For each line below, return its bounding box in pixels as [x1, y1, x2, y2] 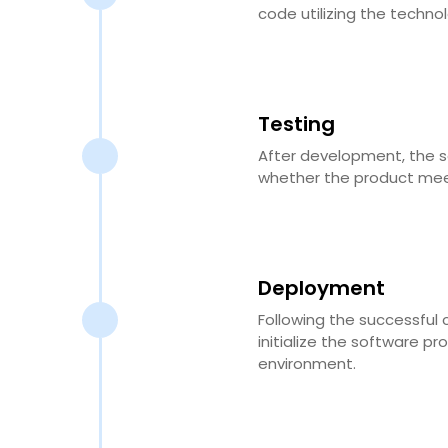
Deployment [258, 273, 385, 302]
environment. [258, 352, 356, 374]
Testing [258, 109, 335, 138]
